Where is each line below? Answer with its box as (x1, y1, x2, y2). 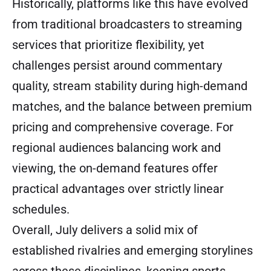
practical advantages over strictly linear (12, 181, 224, 197)
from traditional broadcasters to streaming (12, 17, 242, 32)
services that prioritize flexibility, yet (12, 38, 204, 53)
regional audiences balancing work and (12, 140, 221, 155)
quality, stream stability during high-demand (12, 79, 247, 94)
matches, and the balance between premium (12, 99, 252, 114)
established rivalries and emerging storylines (12, 243, 253, 258)
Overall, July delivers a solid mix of (12, 223, 198, 238)
